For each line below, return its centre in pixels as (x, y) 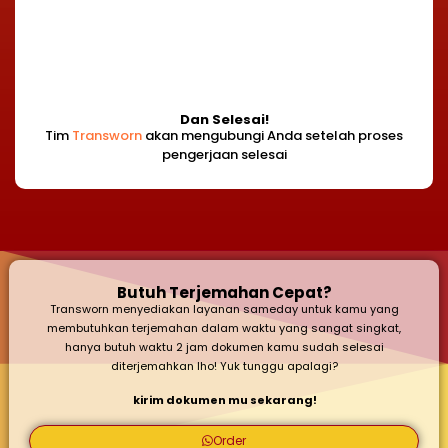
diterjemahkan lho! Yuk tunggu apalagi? (224, 365)
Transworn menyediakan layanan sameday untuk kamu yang (224, 308)
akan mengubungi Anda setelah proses (272, 135)
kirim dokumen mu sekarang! (224, 399)
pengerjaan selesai (224, 154)
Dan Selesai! (224, 119)
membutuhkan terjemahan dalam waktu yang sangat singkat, (224, 327)
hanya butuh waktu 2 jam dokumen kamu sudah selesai (224, 346)
